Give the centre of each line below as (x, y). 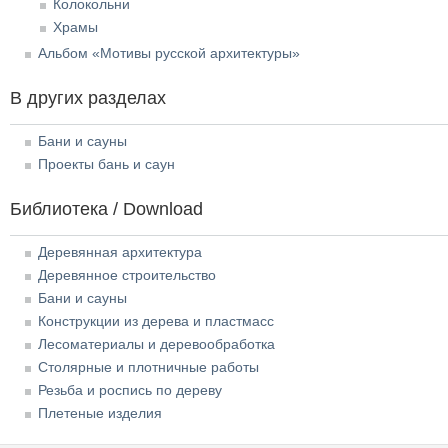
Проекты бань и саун (106, 163)
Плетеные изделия (100, 412)
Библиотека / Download (106, 208)
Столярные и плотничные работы (148, 366)
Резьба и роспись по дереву (130, 389)
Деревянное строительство (127, 274)
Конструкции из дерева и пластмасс (156, 320)
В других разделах (88, 97)
